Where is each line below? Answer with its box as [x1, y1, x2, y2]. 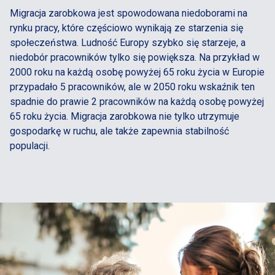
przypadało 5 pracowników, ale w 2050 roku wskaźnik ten [10, 81, 255, 93]
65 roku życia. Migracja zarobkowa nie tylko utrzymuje [10, 110, 239, 122]
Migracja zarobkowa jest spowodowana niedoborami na [10, 7, 247, 19]
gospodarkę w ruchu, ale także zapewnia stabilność [10, 125, 229, 137]
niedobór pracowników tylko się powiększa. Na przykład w [10, 52, 260, 63]
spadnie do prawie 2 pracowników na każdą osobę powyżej [10, 96, 264, 107]
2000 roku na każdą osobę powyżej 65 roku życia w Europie [10, 66, 265, 78]
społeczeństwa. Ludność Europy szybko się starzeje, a [10, 37, 246, 48]
